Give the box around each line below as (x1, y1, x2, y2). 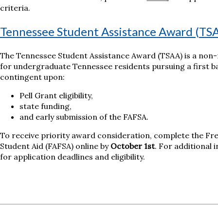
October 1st (110, 141, 155, 151)
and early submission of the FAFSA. (19, 112, 148, 122)
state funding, (19, 101, 72, 111)
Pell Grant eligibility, (19, 91, 93, 101)
